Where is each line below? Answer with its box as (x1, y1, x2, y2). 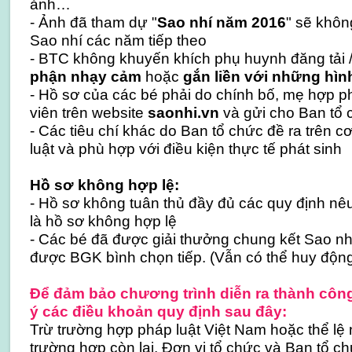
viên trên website (29, 104, 148, 121)
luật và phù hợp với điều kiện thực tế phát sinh (29, 140, 342, 157)
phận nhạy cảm (29, 68, 141, 85)
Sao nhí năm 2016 (156, 13, 286, 31)
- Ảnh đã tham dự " (29, 13, 157, 31)
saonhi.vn (147, 104, 219, 121)
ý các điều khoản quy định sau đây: (29, 302, 287, 320)
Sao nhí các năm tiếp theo (29, 31, 207, 49)
